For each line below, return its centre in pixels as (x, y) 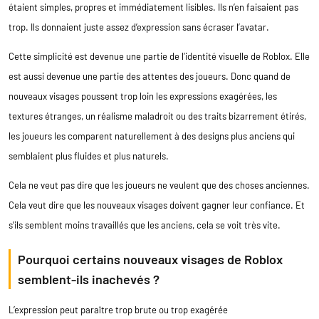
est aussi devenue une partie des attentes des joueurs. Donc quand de (150, 76)
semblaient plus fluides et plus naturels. (89, 156)
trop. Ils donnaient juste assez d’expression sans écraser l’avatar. (139, 27)
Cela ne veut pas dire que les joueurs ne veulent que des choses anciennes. (159, 185)
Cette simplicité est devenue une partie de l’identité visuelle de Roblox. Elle (159, 56)
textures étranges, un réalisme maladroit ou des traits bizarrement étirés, (157, 116)
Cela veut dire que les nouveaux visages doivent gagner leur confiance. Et (157, 205)
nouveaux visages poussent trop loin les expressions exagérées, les (143, 96)
